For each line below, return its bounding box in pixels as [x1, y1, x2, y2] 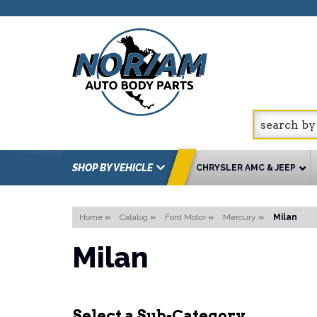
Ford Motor [165, 212, 206, 222]
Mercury [223, 212, 256, 222]
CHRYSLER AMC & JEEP [196, 163, 296, 173]
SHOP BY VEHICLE [72, 162, 153, 173]
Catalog [120, 212, 148, 222]
